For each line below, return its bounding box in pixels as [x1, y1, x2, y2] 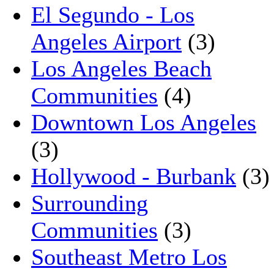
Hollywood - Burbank [31, 163, 236, 189]
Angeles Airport [31, 28, 182, 54]
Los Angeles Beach [31, 55, 212, 81]
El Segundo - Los [31, 1, 194, 28]
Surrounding [31, 190, 148, 216]
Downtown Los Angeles [31, 109, 256, 135]
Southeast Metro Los [31, 243, 227, 270]
